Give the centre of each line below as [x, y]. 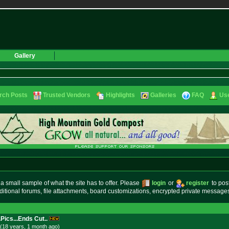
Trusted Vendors [67, 95]
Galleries [163, 95]
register [197, 183]
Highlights [120, 95]
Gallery [25, 56]
